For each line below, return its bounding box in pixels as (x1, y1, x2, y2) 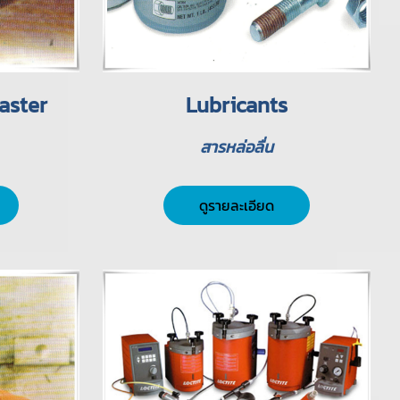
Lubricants (186, 89, 287, 121)
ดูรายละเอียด (199, 195, 274, 217)
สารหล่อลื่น (200, 135, 273, 160)
